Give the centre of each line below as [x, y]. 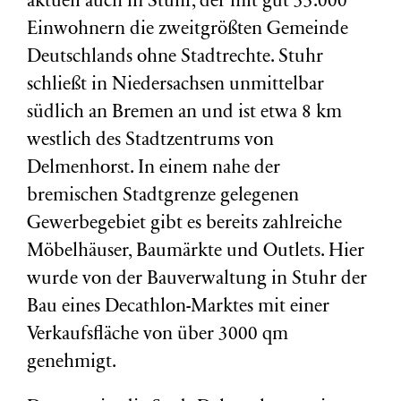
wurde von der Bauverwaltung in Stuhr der [197, 280]
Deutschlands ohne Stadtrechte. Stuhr [175, 58]
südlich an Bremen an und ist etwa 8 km [184, 113]
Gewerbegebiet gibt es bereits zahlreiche [184, 224]
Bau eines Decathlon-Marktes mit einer [178, 307]
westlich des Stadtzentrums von [150, 141]
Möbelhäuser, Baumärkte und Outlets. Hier [196, 252]
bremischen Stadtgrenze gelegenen [163, 196]
